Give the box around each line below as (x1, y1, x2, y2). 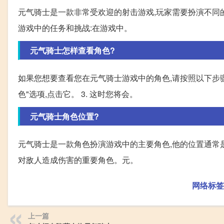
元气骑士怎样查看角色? (30, 44, 115, 56)
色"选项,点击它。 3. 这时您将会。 (18, 87, 137, 99)
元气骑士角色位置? (30, 110, 99, 122)
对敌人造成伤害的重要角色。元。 (18, 153, 138, 165)
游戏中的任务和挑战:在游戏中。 (18, 21, 132, 33)
